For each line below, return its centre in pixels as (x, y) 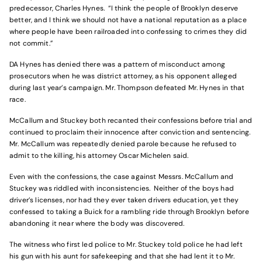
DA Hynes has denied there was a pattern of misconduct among (117, 65)
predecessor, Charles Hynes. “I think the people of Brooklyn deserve (124, 8)
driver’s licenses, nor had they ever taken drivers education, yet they (124, 200)
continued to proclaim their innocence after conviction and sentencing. (130, 132)
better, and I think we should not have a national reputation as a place (128, 20)
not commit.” (31, 44)
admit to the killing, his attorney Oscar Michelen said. (99, 156)
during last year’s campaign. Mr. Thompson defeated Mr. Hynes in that (127, 88)
